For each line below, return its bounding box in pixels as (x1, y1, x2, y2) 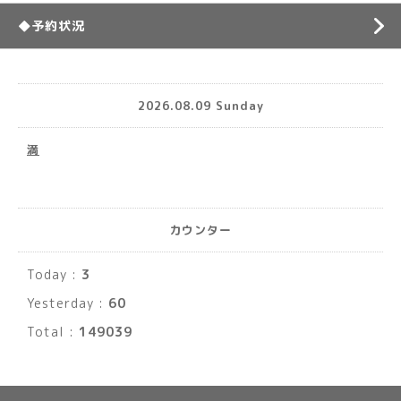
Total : (27, 323, 79, 340)
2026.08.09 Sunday (137, 97, 264, 114)
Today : (27, 266, 81, 283)
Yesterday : (27, 294, 108, 311)
